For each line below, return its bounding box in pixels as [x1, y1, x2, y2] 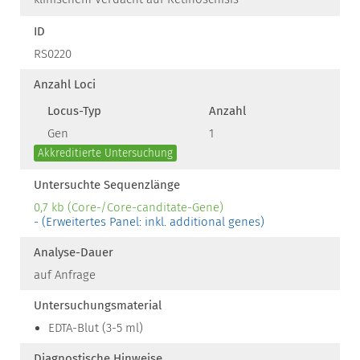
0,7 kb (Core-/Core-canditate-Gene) [34, 200, 223, 215]
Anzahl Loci [34, 77, 96, 92]
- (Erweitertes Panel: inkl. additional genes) [34, 215, 264, 229]
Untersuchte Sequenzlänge [34, 178, 180, 192]
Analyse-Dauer [34, 245, 113, 260]
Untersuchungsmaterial [34, 298, 162, 313]
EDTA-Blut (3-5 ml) [48, 321, 143, 335]
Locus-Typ [47, 104, 101, 118]
